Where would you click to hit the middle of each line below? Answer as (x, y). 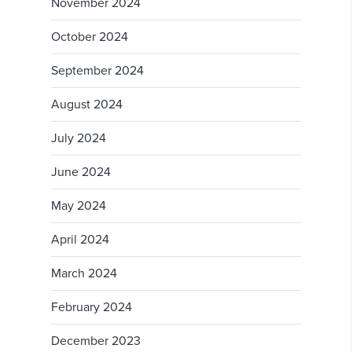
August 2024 (87, 105)
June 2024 (81, 172)
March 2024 (84, 274)
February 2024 (92, 308)
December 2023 (96, 341)
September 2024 (97, 71)
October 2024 (90, 37)
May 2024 (79, 206)
